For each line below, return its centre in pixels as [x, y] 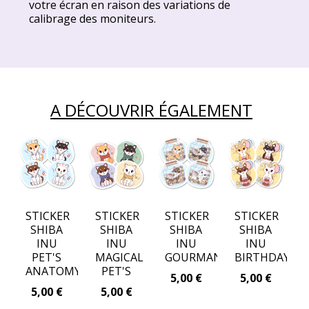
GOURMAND [198, 258]
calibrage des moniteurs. [93, 18]
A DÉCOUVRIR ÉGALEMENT [151, 110]
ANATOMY [53, 271]
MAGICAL [120, 258]
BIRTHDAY [262, 258]
